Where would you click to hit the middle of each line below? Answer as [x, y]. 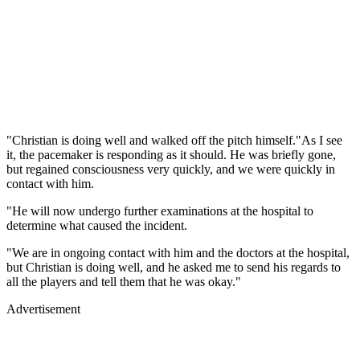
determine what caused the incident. [97, 226]
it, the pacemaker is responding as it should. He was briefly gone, [171, 155]
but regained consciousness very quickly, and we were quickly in [171, 170]
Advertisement [43, 309]
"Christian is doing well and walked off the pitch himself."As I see [174, 141]
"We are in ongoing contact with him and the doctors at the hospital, [178, 253]
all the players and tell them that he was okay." [124, 282]
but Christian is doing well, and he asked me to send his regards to [174, 268]
